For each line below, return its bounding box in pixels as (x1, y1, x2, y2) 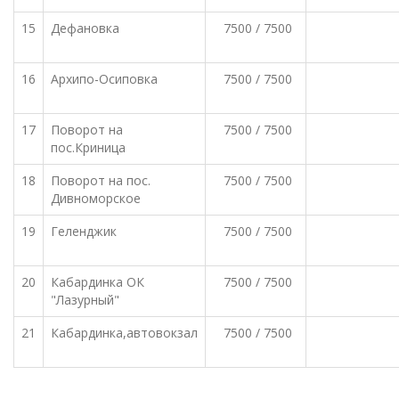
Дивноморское (51, 190, 141, 207)
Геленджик (51, 223, 117, 240)
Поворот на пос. (51, 172, 151, 189)
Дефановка (51, 20, 119, 37)
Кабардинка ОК (51, 273, 144, 290)
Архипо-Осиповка (51, 70, 158, 87)
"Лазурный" (51, 291, 119, 308)
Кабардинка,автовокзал (51, 324, 198, 341)
